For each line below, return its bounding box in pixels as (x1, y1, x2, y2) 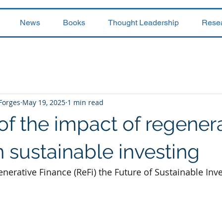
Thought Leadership (108, 18, 179, 27)
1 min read (67, 97, 104, 107)
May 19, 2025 (22, 97, 65, 107)
